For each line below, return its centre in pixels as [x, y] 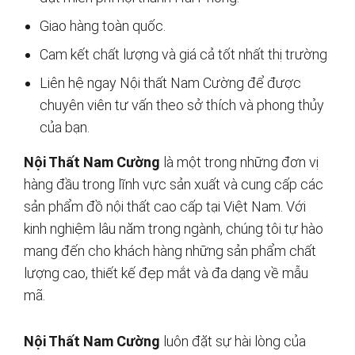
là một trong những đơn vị [239, 162]
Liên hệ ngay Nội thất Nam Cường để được [170, 82]
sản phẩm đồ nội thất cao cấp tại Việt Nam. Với [165, 206]
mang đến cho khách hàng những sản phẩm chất [170, 250]
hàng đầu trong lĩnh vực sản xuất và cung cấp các [174, 184]
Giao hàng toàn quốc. [103, 25]
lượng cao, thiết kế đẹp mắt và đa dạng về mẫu [166, 273]
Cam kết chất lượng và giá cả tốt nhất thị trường [183, 54]
